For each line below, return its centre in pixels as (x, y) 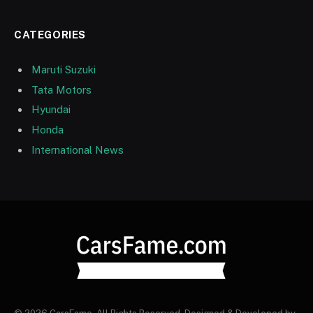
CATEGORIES (50, 35)
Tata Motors (61, 89)
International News (78, 150)
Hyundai (51, 110)
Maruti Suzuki (64, 70)
